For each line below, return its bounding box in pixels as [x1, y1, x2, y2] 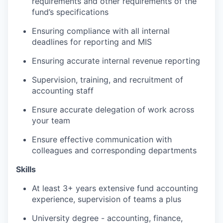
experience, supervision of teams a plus [32, 194, 181, 204]
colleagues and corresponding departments [32, 145, 197, 155]
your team [32, 115, 70, 125]
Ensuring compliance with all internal [32, 26, 170, 36]
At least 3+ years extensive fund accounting [32, 183, 198, 193]
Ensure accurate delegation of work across [32, 105, 194, 114]
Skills [16, 164, 36, 174]
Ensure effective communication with [32, 134, 172, 144]
